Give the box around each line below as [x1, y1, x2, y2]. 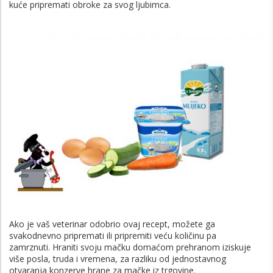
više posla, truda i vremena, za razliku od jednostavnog [9, 252, 226, 264]
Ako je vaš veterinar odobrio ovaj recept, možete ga [9, 218, 215, 230]
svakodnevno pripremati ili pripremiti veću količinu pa [9, 229, 216, 241]
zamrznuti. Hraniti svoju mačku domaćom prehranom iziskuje [9, 241, 251, 253]
